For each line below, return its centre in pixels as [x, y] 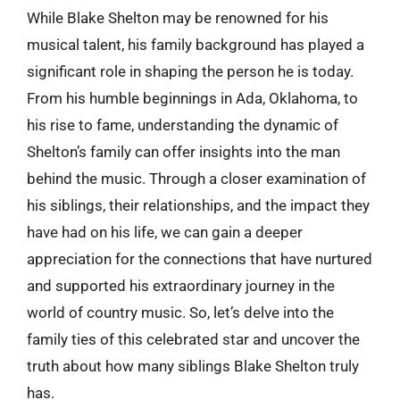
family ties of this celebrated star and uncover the [193, 339]
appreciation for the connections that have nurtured [200, 259]
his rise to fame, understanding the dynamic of [183, 125]
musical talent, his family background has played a [196, 45]
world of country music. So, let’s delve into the [180, 312]
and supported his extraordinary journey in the [181, 286]
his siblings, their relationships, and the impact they [198, 205]
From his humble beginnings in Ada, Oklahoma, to [192, 98]
